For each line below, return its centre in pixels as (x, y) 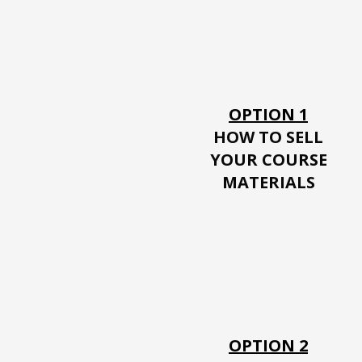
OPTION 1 (268, 115)
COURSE (294, 160)
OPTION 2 (268, 346)
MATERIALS (268, 183)
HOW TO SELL (268, 137)
